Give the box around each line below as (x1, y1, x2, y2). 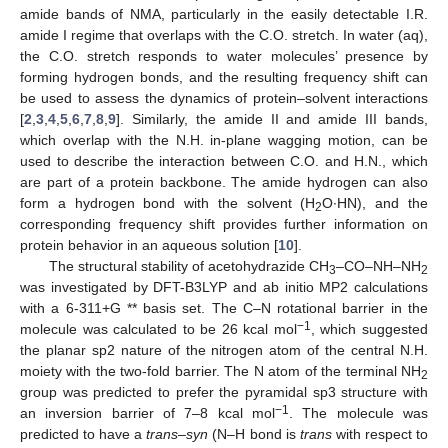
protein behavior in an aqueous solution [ (20, 236, 278, 253)
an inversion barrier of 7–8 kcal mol (20, 404, 275, 421)
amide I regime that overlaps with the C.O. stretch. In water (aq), (20, 26, 428, 43)
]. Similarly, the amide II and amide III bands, (116, 110, 428, 127)
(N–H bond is (208, 425, 300, 442)
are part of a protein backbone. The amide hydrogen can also (20, 173, 428, 190)
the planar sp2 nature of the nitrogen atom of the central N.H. (20, 341, 428, 358)
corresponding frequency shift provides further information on (20, 215, 428, 232)
